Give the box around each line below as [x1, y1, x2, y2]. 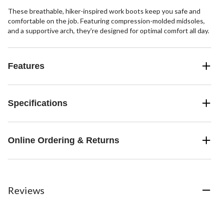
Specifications [8, 98, 67, 108]
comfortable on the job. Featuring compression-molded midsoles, [8, 16, 205, 25]
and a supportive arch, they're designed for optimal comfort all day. [8, 26, 209, 35]
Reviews [8, 184, 44, 196]
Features [8, 61, 44, 71]
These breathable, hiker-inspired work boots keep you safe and [8, 6, 200, 15]
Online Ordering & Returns [8, 135, 119, 145]
